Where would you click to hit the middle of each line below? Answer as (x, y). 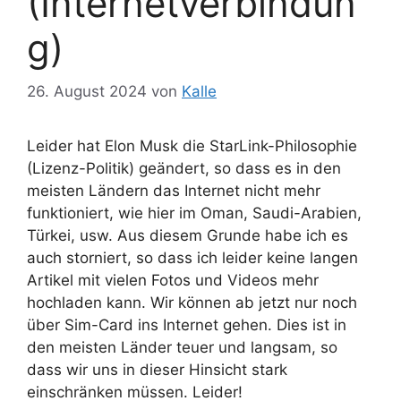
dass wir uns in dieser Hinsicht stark (157, 370)
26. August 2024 (87, 92)
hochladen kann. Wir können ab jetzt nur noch (192, 303)
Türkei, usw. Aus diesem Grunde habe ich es (188, 236)
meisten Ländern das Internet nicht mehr (174, 191)
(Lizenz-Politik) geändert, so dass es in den (184, 169)
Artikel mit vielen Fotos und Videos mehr (173, 281)
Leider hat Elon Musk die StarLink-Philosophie (192, 146)
